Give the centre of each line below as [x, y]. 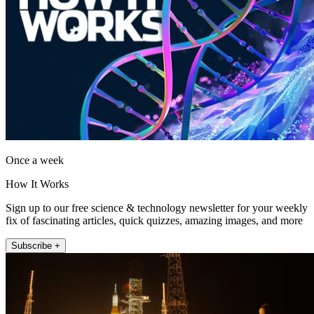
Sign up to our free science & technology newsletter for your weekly [157, 207]
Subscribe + [36, 245]
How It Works [37, 184]
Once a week [35, 160]
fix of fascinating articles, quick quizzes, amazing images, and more [154, 220]
